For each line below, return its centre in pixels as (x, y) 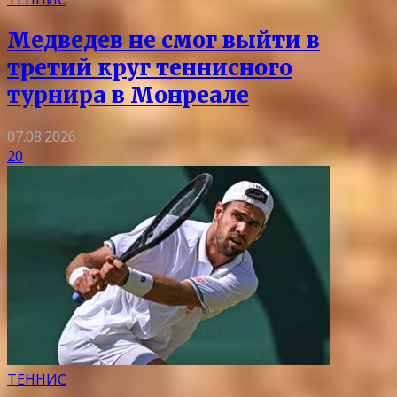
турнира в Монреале (128, 96)
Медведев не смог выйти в (163, 41)
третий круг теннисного (150, 68)
